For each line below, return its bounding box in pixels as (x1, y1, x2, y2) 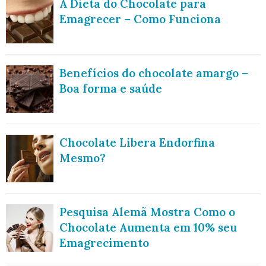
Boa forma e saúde (59, 81, 162, 96)
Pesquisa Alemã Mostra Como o (59, 205, 235, 220)
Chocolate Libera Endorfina (59, 135, 215, 150)
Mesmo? (59, 151, 106, 166)
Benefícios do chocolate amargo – (59, 66, 248, 81)
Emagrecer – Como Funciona (59, 12, 221, 27)
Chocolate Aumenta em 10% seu (59, 220, 237, 235)
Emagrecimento (59, 236, 149, 251)
